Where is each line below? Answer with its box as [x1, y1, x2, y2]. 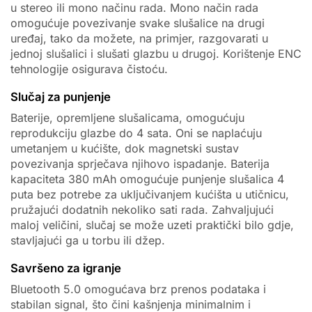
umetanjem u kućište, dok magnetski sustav [10, 141, 239, 156]
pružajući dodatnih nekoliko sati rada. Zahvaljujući [10, 203, 274, 217]
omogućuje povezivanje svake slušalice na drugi [10, 16, 265, 31]
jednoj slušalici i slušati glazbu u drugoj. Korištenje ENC [10, 47, 302, 61]
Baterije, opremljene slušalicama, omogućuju [10, 111, 244, 125]
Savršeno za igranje [10, 260, 121, 275]
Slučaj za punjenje [10, 89, 111, 104]
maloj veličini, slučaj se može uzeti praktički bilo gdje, [10, 218, 294, 233]
